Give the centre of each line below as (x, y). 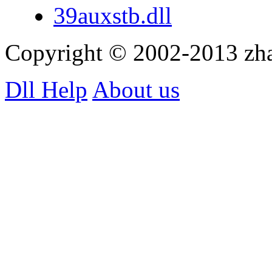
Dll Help (46, 89)
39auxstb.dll (113, 15)
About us (136, 89)
